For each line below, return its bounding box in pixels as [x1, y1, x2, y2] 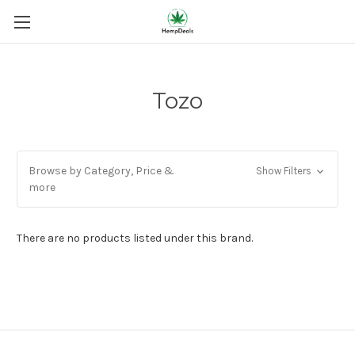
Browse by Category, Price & [29, 164, 174, 177]
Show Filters [255, 165, 314, 177]
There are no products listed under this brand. [17, 231, 253, 245]
